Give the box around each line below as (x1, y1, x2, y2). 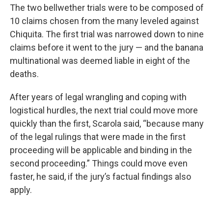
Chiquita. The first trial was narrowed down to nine (10, 29, 204, 39)
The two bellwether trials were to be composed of (10, 2, 204, 13)
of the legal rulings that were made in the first (10, 132, 186, 142)
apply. (10, 185, 32, 195)
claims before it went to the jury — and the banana (10, 42, 203, 53)
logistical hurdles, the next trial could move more (10, 105, 198, 115)
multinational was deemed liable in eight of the (10, 55, 190, 66)
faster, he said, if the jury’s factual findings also (10, 171, 191, 182)
